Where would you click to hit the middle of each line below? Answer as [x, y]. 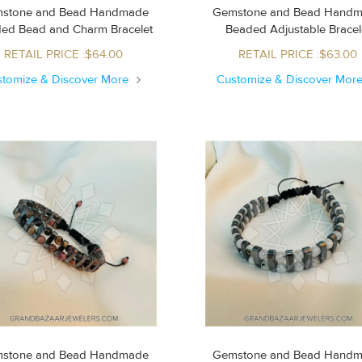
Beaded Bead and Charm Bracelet [86, 29]
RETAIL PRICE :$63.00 [298, 54]
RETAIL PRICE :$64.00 [64, 54]
